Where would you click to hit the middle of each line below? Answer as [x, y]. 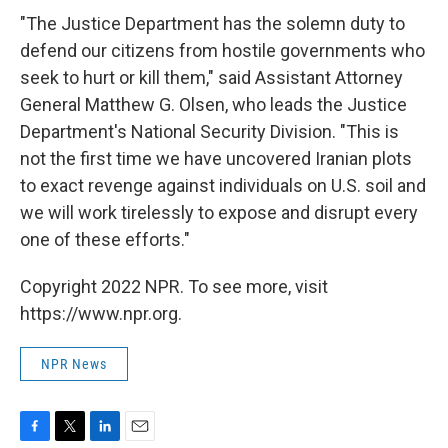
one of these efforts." [105, 240]
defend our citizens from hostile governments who [222, 51]
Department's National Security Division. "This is [209, 132]
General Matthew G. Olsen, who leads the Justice [213, 105]
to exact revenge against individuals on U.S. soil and [223, 186]
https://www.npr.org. [101, 314]
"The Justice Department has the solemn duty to [212, 24]
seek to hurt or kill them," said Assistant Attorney [211, 78]
